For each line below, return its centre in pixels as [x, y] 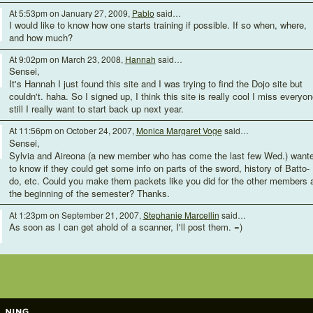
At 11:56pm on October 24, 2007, [72, 131]
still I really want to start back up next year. [96, 109]
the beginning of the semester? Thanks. [89, 193]
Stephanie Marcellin [181, 214]
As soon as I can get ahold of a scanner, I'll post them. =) [125, 226]
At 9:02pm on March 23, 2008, [67, 59]
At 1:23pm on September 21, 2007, [76, 214]
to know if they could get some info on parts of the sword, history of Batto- [159, 168]
